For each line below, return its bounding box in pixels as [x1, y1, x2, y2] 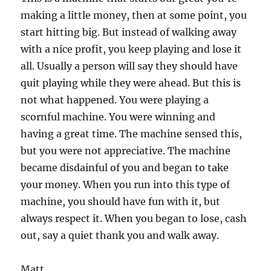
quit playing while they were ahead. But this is [21, 76, 241, 89]
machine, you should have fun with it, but [21, 195, 221, 207]
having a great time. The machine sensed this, [21, 127, 243, 140]
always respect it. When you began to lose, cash [21, 212, 247, 224]
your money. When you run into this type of [21, 178, 230, 191]
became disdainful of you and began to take [21, 161, 229, 174]
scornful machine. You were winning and [21, 110, 216, 123]
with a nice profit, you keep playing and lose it [21, 42, 242, 55]
